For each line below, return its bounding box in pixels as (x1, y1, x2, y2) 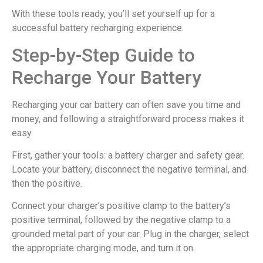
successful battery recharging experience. (12, 22, 184, 34)
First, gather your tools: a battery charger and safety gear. (12, 150, 244, 161)
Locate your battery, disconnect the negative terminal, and (12, 164, 247, 175)
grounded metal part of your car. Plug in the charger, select (12, 228, 249, 240)
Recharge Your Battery (12, 66, 201, 89)
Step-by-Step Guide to (12, 43, 195, 66)
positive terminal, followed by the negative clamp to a (12, 214, 231, 226)
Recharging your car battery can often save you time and (12, 99, 241, 110)
